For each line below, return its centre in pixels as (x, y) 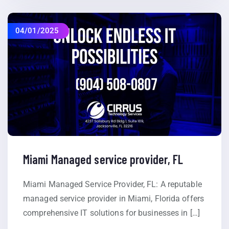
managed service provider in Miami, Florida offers (113, 199)
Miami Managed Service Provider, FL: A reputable (112, 185)
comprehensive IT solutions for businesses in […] (111, 213)
